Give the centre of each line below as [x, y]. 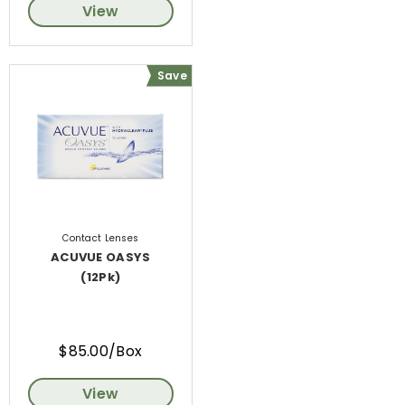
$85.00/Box [101, 351]
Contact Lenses [101, 238]
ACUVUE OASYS [101, 257]
